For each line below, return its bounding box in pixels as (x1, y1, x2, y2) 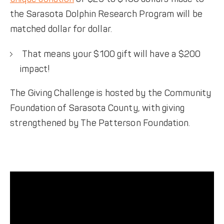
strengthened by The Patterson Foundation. (9, 117, 190, 129)
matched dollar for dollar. (9, 23, 112, 35)
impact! (19, 63, 50, 75)
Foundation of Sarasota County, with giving (9, 102, 185, 114)
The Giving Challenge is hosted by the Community (9, 87, 211, 99)
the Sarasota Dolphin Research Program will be (9, 8, 202, 20)
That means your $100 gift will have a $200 (19, 48, 201, 60)
